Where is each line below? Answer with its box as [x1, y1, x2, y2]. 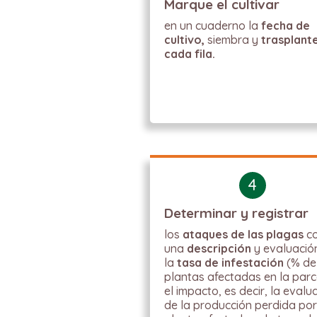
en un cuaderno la [164, 18, 262, 33]
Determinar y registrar [164, 204, 309, 221]
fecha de [261, 18, 311, 33]
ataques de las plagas [183, 227, 304, 241]
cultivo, [164, 33, 205, 47]
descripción [187, 241, 252, 255]
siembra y [204, 33, 262, 47]
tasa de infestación [177, 255, 284, 270]
